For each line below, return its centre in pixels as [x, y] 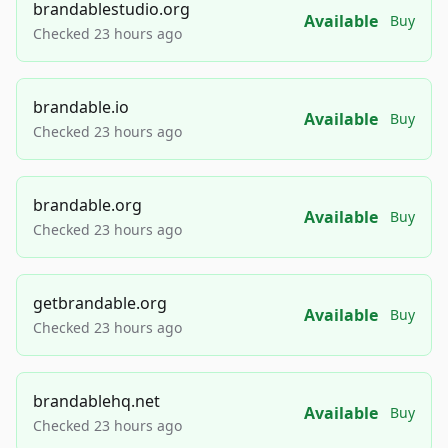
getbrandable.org [100, 303]
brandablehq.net [96, 401]
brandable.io [81, 107]
